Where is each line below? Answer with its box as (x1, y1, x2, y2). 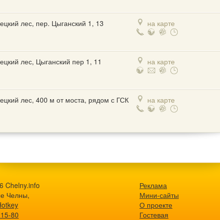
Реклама (139, 180, 167, 191)
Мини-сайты (139, 190, 179, 200)
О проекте (139, 200, 172, 210)
